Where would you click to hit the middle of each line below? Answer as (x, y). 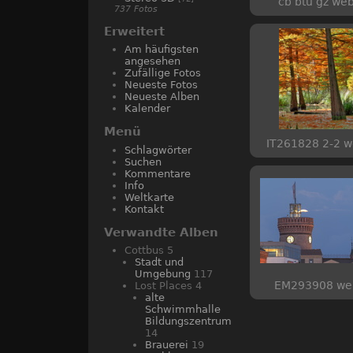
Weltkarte (149, 197)
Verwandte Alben (161, 232)
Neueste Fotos (161, 85)
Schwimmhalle (183, 309)
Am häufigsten (162, 49)
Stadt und (159, 262)
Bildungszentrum (188, 321)
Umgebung (163, 274)
